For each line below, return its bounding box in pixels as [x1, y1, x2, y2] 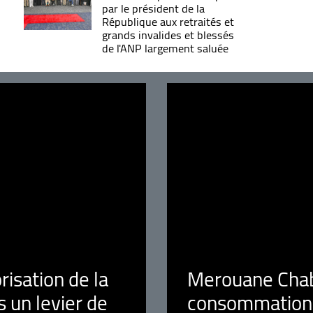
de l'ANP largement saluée [101, 37, 228, 59]
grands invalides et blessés [101, 24, 234, 45]
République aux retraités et [101, 10, 234, 32]
